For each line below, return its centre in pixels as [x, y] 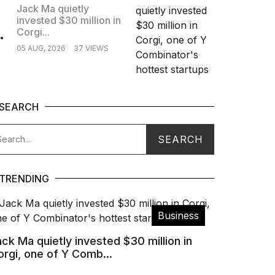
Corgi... [33, 32]
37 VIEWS [91, 48]
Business [178, 215]
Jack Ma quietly [52, 8]
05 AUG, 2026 [41, 48]
